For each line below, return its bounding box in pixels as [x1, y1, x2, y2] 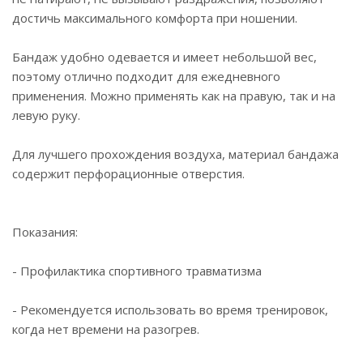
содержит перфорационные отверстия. [12, 165, 245, 181]
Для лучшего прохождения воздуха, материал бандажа [12, 146, 339, 162]
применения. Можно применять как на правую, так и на [12, 88, 335, 104]
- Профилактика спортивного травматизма [12, 263, 262, 279]
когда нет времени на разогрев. [12, 321, 199, 337]
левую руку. [12, 107, 80, 123]
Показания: [12, 224, 78, 240]
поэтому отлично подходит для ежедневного [12, 68, 280, 84]
